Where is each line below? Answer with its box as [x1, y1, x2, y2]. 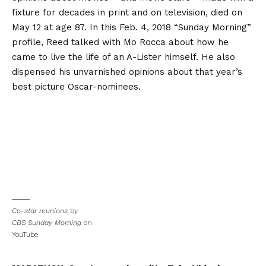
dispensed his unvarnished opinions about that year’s [12, 66, 242, 78]
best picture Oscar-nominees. [12, 81, 141, 93]
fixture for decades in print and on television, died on [12, 7, 242, 18]
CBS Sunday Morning [12, 218, 81, 227]
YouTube [12, 230, 38, 239]
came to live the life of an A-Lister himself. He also [12, 52, 235, 63]
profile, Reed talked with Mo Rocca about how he [12, 37, 229, 48]
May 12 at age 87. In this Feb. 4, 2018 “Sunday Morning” [12, 22, 251, 33]
